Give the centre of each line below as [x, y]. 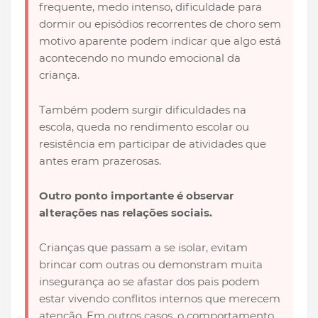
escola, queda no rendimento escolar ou [144, 127]
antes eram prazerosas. [100, 161]
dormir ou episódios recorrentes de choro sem [160, 24]
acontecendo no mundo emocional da [140, 58]
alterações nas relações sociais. [127, 213]
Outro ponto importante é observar [136, 196]
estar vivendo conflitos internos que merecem [160, 299]
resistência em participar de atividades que [153, 144]
